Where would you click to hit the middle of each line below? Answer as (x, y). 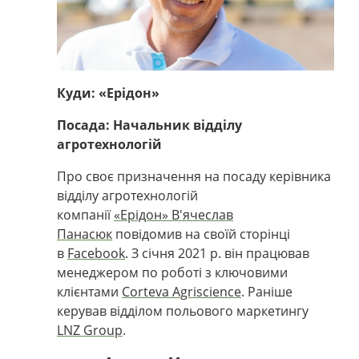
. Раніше (267, 291)
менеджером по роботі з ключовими (172, 272)
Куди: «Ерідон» (108, 93)
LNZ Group (90, 330)
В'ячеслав (202, 214)
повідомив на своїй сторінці (201, 234)
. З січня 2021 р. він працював (217, 253)
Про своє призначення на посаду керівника (194, 176)
